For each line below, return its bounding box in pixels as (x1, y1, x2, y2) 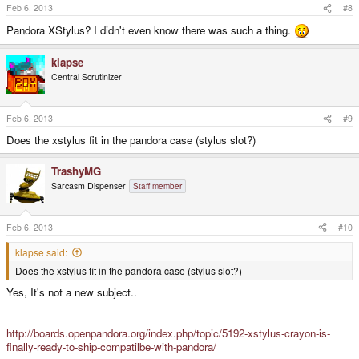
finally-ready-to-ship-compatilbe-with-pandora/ (6, 339, 216, 355)
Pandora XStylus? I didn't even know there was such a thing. (6, 22, 294, 38)
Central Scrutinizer (51, 71, 122, 83)
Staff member (133, 180, 182, 192)
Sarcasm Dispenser (51, 179, 126, 192)
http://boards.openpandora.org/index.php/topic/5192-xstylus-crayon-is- (6, 325, 330, 341)
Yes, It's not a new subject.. (6, 284, 137, 301)
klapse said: (15, 244, 67, 259)
